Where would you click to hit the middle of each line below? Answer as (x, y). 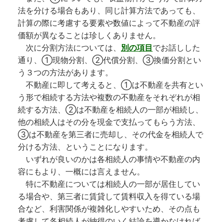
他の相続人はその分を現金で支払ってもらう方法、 (109, 122)
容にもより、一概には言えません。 (81, 171)
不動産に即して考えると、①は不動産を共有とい (111, 85)
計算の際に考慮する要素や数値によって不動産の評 (109, 23)
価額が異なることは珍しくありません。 (89, 35)
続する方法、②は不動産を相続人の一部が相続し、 (111, 110)
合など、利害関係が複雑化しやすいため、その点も (109, 209)
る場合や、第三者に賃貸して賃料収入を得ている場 (109, 196)
